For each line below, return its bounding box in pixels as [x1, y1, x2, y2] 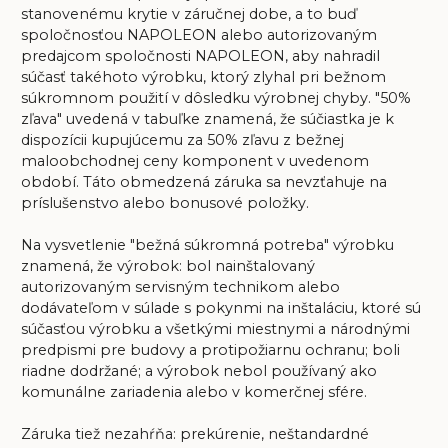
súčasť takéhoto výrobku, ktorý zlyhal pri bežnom [20, 68, 386, 87]
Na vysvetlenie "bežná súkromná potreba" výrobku [20, 236, 394, 255]
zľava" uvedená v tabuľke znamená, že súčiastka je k [20, 110, 394, 129]
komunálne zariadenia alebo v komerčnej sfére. [20, 383, 367, 402]
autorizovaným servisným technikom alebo [20, 278, 340, 297]
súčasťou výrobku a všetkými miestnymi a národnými [20, 320, 410, 339]
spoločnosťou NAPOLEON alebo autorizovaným [20, 26, 377, 45]
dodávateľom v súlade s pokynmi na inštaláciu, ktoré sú [20, 299, 421, 318]
